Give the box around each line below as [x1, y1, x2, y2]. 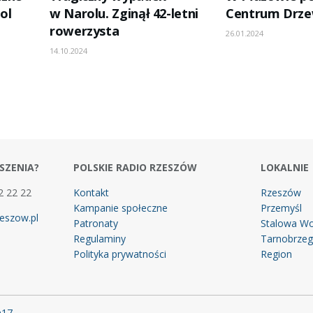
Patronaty [73, 216, 118, 230]
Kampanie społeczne [73, 201, 168, 214]
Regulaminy [73, 231, 126, 245]
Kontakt [73, 185, 109, 199]
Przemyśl [261, 201, 303, 214]
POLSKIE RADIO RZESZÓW [73, 160, 197, 174]
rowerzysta [50, 22, 119, 39]
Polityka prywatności [73, 247, 166, 261]
